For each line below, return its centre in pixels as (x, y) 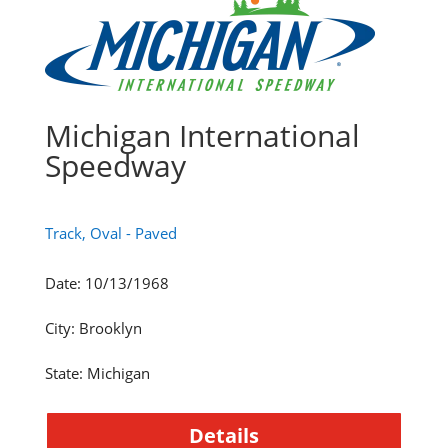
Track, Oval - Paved (110, 232)
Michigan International (202, 135)
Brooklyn (110, 327)
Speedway (115, 165)
